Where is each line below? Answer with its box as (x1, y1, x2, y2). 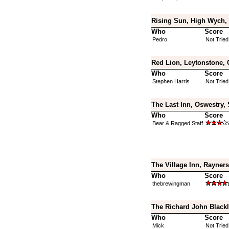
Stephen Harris (152, 78, 190, 84)
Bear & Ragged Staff (152, 120, 203, 126)
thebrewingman (152, 180, 190, 187)
